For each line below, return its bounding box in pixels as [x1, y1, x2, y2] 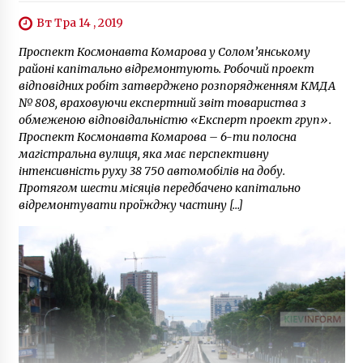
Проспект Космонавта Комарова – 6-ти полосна [18, 130, 297, 145]
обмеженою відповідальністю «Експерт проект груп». [18, 113, 331, 128]
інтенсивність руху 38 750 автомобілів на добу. [18, 164, 285, 179]
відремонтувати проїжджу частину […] [18, 198, 243, 213]
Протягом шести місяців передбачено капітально [18, 181, 301, 196]
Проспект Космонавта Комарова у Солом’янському [18, 45, 310, 60]
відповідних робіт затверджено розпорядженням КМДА [18, 79, 335, 94]
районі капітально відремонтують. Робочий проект [18, 62, 314, 77]
